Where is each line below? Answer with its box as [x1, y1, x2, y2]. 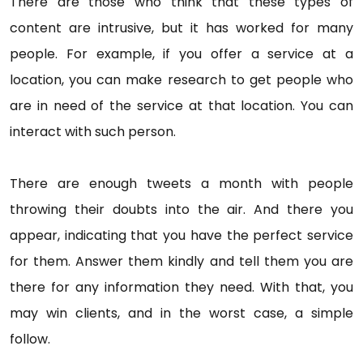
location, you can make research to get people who [10, 70, 353, 89]
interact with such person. [10, 122, 179, 141]
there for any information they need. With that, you [10, 278, 353, 297]
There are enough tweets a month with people [10, 174, 353, 193]
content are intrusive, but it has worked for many [10, 19, 353, 37]
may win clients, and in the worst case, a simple [10, 304, 353, 322]
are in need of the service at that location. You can [10, 96, 353, 115]
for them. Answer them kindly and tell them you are [10, 252, 353, 271]
